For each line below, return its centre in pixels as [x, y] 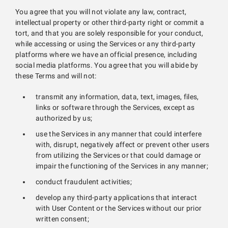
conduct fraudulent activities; [84, 182]
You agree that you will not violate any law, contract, [101, 12]
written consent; [62, 219]
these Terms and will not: [56, 76]
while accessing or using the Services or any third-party [106, 44]
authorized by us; [64, 118]
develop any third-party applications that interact [116, 198]
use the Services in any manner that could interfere [119, 134]
